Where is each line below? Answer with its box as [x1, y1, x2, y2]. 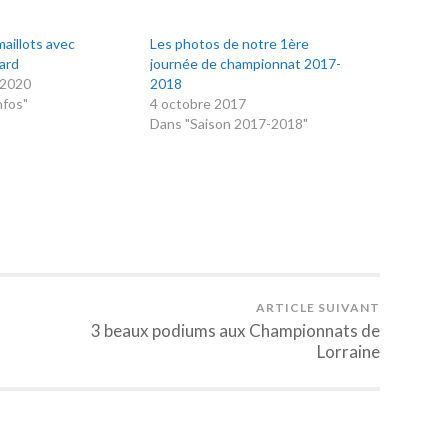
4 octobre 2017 [150, 95, 247, 113]
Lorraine [317, 341, 380, 363]
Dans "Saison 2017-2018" [150, 115, 309, 133]
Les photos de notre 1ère [150, 35, 310, 53]
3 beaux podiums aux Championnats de [91, 320, 380, 342]
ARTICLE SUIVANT [256, 300, 380, 316]
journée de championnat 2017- [150, 55, 342, 73]
